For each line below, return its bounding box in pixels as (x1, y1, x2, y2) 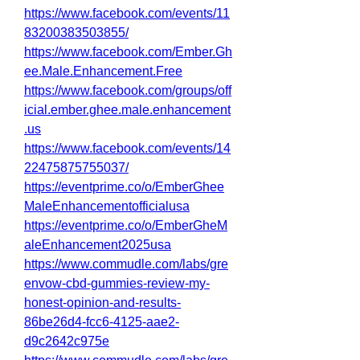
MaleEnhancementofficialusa (24, 199, 190, 213)
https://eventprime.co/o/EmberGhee (24, 180, 224, 194)
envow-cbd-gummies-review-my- (24, 276, 210, 290)
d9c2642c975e (24, 334, 109, 348)
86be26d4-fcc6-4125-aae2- (24, 315, 179, 329)
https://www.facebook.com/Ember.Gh (24, 45, 232, 59)
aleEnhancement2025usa (24, 238, 171, 252)
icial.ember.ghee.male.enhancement (24, 103, 231, 117)
